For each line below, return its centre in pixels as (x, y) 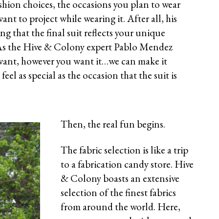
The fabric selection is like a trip (124, 150)
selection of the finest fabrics (118, 193)
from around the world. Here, (120, 207)
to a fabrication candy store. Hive (127, 164)
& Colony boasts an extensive (120, 178)
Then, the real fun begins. (113, 124)
